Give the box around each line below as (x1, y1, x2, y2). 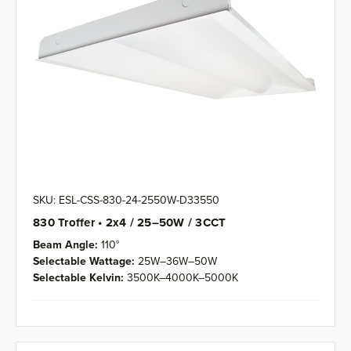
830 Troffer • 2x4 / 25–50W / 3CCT (33, 214, 226, 232)
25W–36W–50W (138, 253, 217, 270)
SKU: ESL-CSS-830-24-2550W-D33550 (33, 192, 219, 208)
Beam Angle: (33, 237, 98, 253)
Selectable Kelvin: (33, 270, 124, 286)
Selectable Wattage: (33, 253, 135, 270)
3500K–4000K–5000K (127, 270, 238, 286)
